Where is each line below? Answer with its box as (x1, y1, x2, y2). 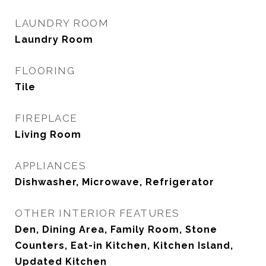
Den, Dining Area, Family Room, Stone (15, 224, 217, 235)
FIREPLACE (15, 112, 78, 124)
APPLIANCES (15, 160, 86, 172)
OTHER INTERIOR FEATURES (15, 207, 180, 219)
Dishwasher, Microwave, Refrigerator (15, 176, 214, 188)
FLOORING (15, 65, 75, 77)
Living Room (15, 129, 81, 140)
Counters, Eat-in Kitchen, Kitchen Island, (15, 240, 233, 251)
